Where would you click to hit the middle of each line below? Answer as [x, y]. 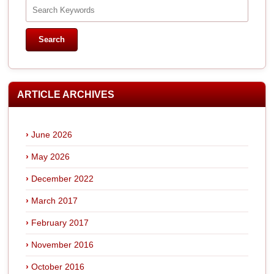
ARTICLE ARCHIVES [66, 94]
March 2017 [55, 200]
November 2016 [63, 244]
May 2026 [51, 156]
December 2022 [63, 178]
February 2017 [60, 222]
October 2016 [58, 266]
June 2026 [52, 134]
